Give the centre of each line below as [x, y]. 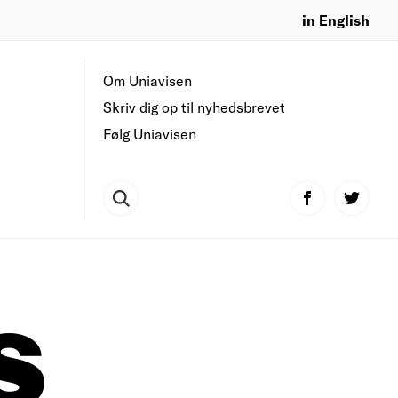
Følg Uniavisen [150, 134]
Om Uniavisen [147, 80]
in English [336, 20]
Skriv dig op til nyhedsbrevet [194, 107]
